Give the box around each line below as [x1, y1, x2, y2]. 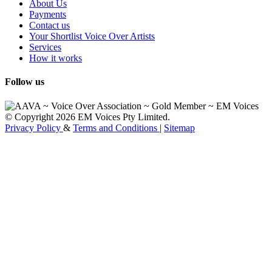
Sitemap [164, 122, 195, 133]
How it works [29, 53, 82, 64]
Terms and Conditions [73, 122, 160, 133]
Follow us [5, 76, 44, 87]
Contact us [29, 20, 70, 31]
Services [29, 42, 61, 53]
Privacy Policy [5, 122, 61, 133]
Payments [29, 9, 66, 20]
